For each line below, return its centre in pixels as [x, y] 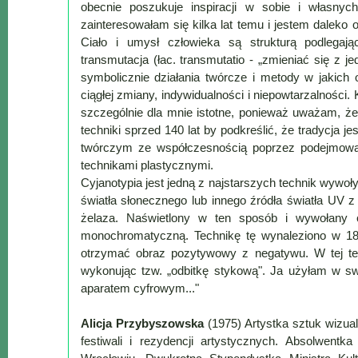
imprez [31, 176]
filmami [32, 342]
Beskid [33, 72]
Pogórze [38, 134]
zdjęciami [40, 280]
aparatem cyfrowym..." [139, 288]
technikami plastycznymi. [147, 165]
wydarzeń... [46, 217]
